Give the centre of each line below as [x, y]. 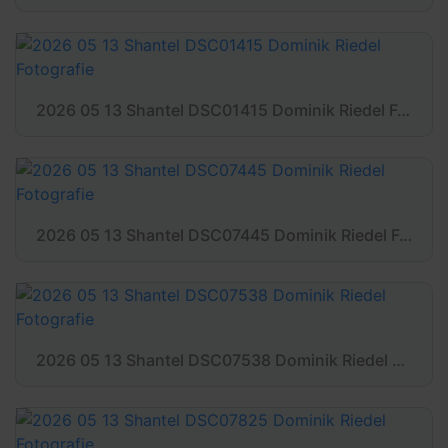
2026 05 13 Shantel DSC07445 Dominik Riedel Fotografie [405, 235]
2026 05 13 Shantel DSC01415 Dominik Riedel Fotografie [403, 110]
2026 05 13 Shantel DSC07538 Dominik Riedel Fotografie [398, 360]
